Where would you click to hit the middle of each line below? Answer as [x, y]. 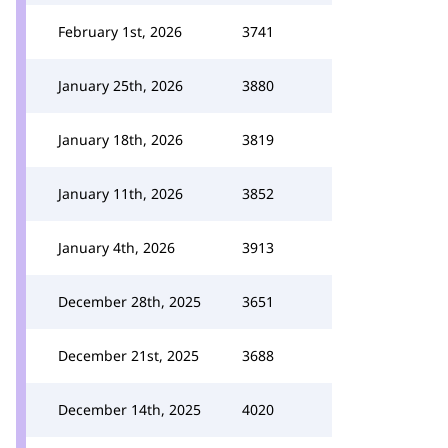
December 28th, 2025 [129, 301]
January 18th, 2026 [120, 139]
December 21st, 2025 [128, 355]
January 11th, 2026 [120, 193]
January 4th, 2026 [116, 247]
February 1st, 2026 [120, 31]
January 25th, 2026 [120, 85]
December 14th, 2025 [129, 409]
